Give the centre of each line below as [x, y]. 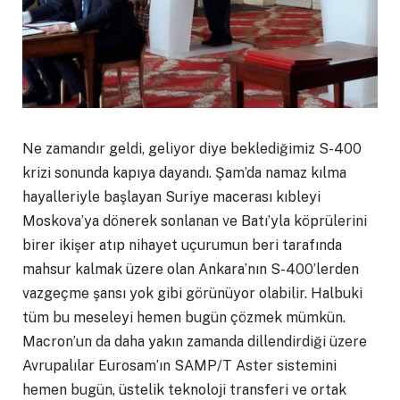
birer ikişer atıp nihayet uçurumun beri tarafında [182, 245]
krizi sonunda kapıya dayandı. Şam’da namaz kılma [184, 172]
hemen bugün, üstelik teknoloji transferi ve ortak [184, 389]
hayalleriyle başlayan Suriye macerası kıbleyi [171, 196]
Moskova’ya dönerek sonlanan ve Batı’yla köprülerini [195, 221]
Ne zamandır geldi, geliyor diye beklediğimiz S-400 [192, 148]
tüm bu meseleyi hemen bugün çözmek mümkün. [184, 317]
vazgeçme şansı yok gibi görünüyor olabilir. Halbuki [192, 293]
